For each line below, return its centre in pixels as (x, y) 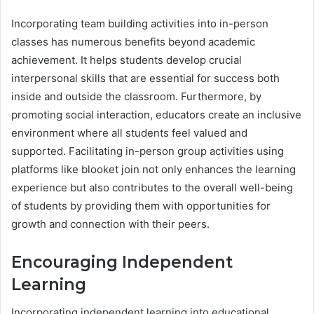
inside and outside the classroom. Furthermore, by (136, 96)
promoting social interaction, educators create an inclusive (156, 114)
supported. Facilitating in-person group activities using (148, 151)
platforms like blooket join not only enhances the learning (153, 169)
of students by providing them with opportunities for (141, 205)
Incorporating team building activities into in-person (140, 23)
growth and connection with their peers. (110, 224)
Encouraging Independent (122, 262)
